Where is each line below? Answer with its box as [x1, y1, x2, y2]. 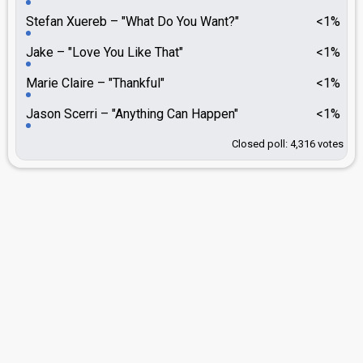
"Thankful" [105, 75, 164, 91]
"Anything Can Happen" [109, 106, 238, 122]
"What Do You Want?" [118, 14, 239, 29]
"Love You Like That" [65, 45, 183, 60]
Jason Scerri [26, 106, 100, 122]
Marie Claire [26, 75, 97, 91]
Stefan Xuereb [26, 14, 110, 29]
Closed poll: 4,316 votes [232, 138, 344, 150]
